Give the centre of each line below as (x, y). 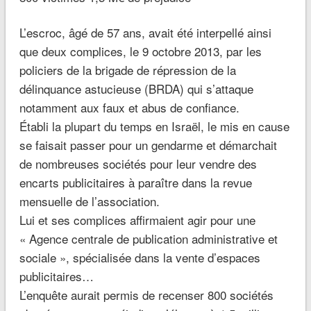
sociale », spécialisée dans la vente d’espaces (140, 258)
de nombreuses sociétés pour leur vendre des (138, 164)
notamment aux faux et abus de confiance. (129, 108)
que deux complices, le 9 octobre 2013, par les (140, 51)
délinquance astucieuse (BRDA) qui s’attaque (136, 89)
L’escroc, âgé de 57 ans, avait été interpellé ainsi (145, 33)
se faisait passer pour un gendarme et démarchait (148, 145)
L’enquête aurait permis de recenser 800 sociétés (146, 295)
